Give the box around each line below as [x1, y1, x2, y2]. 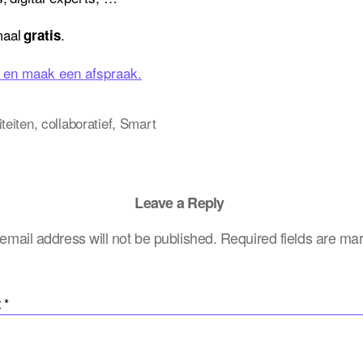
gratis [23, 24, 62, 45]
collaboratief [41, 112, 113, 133]
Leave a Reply [135, 192, 224, 213]
